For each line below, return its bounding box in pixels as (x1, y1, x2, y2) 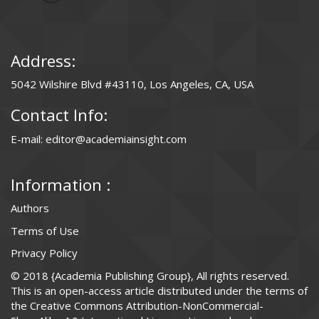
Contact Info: (11, 104, 108, 127)
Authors (11, 201, 49, 216)
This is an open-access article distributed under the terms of (11, 283, 308, 298)
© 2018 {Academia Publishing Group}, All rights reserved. (11, 268, 289, 283)
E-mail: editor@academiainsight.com (11, 131, 187, 146)
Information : (11, 173, 110, 196)
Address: (11, 49, 75, 72)
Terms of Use (11, 223, 79, 238)
